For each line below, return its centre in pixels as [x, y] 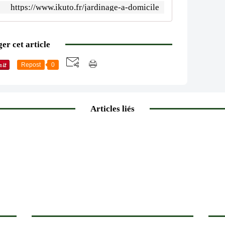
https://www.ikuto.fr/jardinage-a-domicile [85, 7]
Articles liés [113, 108]
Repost [31, 65]
